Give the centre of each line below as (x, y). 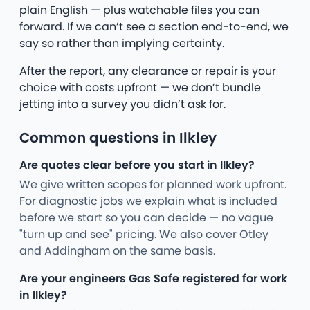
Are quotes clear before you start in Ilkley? (137, 165)
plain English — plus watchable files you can (139, 10)
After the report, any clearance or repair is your (148, 71)
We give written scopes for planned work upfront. (153, 184)
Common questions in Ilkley (118, 137)
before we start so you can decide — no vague (146, 217)
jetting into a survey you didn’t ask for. (122, 104)
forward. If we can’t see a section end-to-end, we (154, 26)
